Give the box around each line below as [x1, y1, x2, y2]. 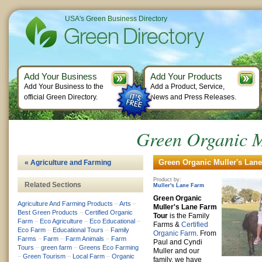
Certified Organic [85, 209, 133, 216]
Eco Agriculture [40, 218, 82, 225]
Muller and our [153, 247, 199, 255]
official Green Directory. [24, 93, 98, 101]
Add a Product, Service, [150, 82, 225, 91]
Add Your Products [150, 71, 222, 81]
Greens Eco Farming [79, 244, 139, 251]
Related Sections [25, 181, 81, 189]
